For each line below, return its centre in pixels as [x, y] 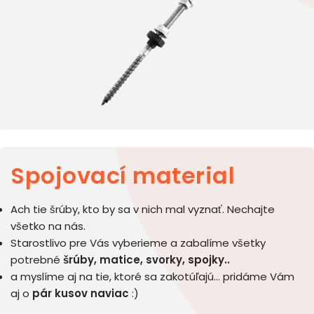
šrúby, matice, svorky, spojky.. [146, 260]
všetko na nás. [48, 226]
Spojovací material [123, 176]
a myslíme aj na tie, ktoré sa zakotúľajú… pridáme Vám [154, 277]
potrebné [37, 260]
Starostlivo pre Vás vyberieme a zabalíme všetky [138, 243]
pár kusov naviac [82, 294]
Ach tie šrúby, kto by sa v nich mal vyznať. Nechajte [143, 210]
